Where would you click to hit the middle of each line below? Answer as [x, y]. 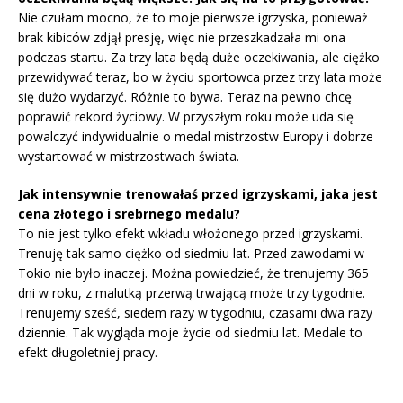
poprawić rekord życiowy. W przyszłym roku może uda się [186, 117]
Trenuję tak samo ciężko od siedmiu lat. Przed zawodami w [191, 254]
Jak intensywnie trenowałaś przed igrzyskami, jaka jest [198, 194]
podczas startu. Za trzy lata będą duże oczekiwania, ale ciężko [199, 58]
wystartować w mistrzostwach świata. [129, 157]
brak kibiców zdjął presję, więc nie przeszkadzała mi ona [182, 38]
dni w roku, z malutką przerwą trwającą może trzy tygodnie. [192, 293]
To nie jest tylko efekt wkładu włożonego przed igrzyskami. [190, 234]
